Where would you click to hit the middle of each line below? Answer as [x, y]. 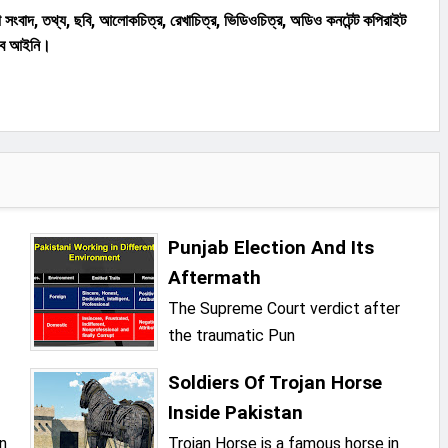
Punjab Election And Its [271, 248]
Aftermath [215, 278]
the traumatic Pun [232, 336]
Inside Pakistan [236, 413]
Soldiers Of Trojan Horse [275, 383]
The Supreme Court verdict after [284, 309]
